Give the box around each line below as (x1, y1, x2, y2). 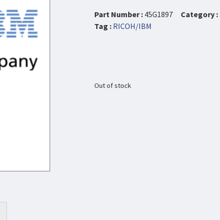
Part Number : (94, 9, 144, 20)
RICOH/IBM (113, 21, 152, 31)
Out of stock (94, 81, 131, 90)
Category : (181, 9, 218, 20)
